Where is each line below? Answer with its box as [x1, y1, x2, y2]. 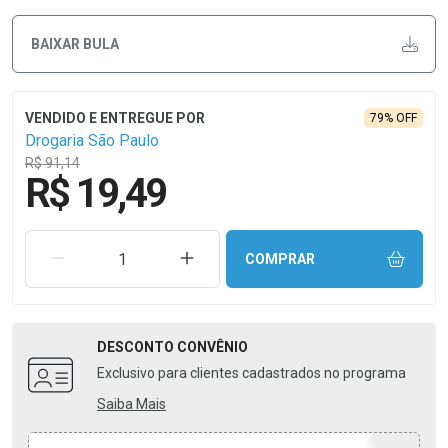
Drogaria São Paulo [25, 131, 159, 150]
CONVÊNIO [177, 339, 248, 355]
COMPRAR [244, 250, 315, 267]
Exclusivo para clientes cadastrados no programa [97, 365, 406, 381]
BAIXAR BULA [30, 35, 119, 52]
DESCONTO [97, 339, 177, 355]
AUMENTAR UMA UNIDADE [192, 249, 369, 266]
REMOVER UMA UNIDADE [64, 249, 230, 266]
